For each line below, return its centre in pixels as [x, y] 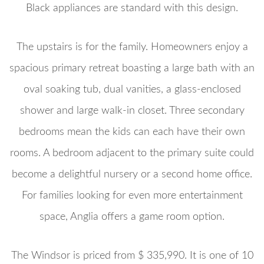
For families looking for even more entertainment [132, 195]
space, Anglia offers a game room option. [132, 217]
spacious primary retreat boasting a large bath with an [132, 68]
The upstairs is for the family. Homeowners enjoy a [132, 47]
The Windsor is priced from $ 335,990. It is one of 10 [132, 255]
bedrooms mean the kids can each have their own [132, 132]
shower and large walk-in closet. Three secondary [132, 110]
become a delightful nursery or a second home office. [132, 174]
